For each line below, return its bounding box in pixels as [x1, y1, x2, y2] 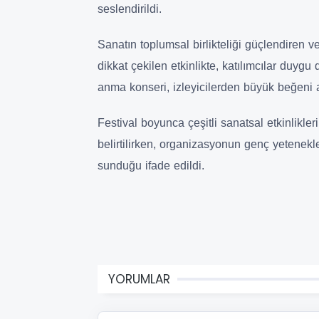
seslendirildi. [98, 2, 162, 15]
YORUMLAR [108, 270, 170, 288]
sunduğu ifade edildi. [98, 159, 204, 172]
